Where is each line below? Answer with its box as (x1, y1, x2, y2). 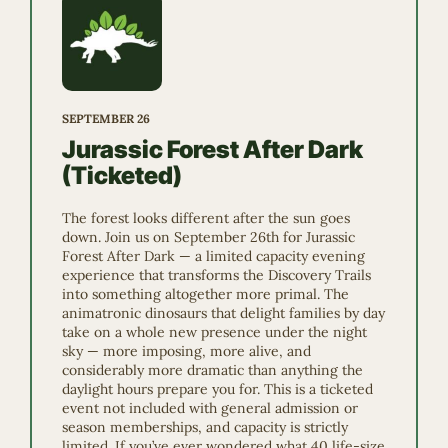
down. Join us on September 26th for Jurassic (62, 227, 355, 246)
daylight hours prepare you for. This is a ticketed (62, 379, 373, 398)
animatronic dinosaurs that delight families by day (62, 303, 385, 322)
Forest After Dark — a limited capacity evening (62, 246, 365, 265)
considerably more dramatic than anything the (62, 360, 363, 379)
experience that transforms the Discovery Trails (62, 265, 371, 284)
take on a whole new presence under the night (62, 322, 367, 341)
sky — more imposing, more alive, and (62, 341, 311, 360)
